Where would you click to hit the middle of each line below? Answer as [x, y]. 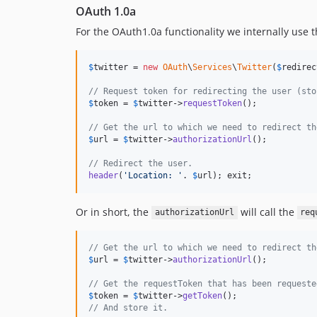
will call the [267, 212]
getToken [202, 295]
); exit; [232, 175]
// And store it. [128, 307]
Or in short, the [114, 212]
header [103, 175]
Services [212, 67]
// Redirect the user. [140, 163]
